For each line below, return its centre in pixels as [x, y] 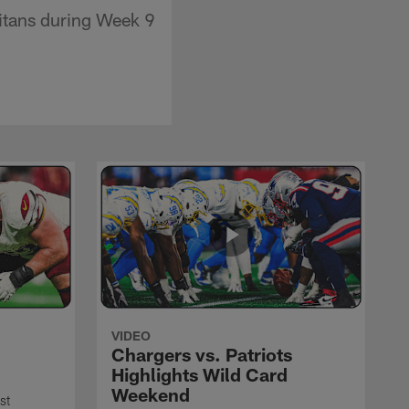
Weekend [151, 394]
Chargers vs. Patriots [202, 354]
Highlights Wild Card [199, 374]
